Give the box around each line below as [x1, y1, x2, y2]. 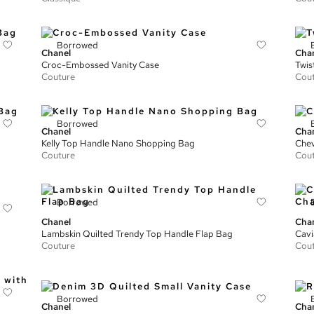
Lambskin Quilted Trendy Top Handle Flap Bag [41, 228, 233, 240]
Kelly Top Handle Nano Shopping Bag [41, 137, 196, 149]
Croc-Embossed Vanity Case [41, 59, 160, 71]
